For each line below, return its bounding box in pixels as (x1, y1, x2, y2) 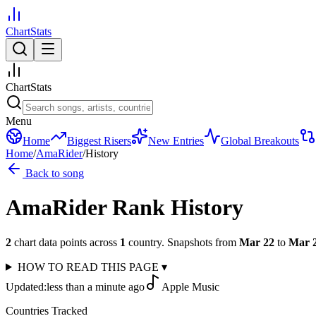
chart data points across (11, 236, 117, 248)
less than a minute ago (47, 280, 145, 293)
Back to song (23, 167, 84, 179)
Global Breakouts (221, 135, 299, 147)
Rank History (112, 195, 243, 221)
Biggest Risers (67, 135, 131, 147)
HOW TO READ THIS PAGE (17, 260, 162, 273)
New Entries (148, 135, 204, 147)
